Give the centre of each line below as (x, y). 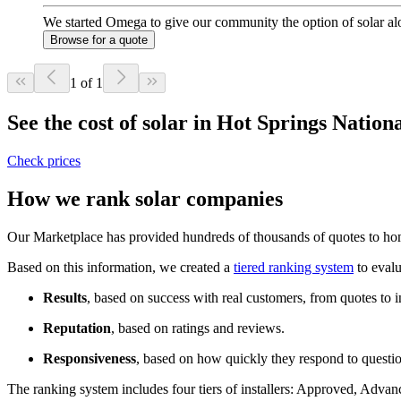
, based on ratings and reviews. (198, 328)
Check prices (44, 160)
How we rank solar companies (145, 198)
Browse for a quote (99, 39)
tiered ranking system (294, 267)
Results (65, 297)
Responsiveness (90, 358)
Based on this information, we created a (120, 267)
